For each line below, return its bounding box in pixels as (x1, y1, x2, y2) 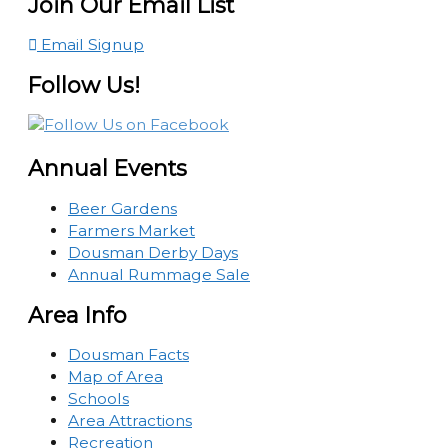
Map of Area (68, 366, 163, 386)
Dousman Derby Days (68, 242, 238, 262)
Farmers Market (68, 220, 195, 240)
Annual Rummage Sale (68, 264, 250, 284)
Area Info (28, 301, 127, 328)
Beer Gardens (68, 198, 177, 218)
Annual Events (28, 155, 187, 182)
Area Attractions (68, 410, 192, 430)
